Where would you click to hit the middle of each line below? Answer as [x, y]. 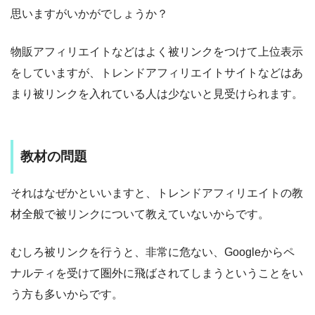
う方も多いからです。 [67, 295]
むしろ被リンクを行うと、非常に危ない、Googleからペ [153, 252]
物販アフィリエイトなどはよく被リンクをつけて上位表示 [157, 51]
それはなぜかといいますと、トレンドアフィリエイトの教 [157, 193]
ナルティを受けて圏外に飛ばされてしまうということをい [157, 274]
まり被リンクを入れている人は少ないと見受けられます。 [157, 94]
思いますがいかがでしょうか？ [89, 13]
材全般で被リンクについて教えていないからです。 [140, 214]
